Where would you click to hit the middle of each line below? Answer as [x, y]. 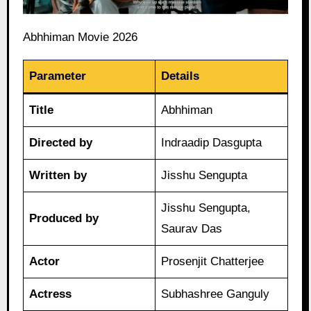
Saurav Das [192, 228]
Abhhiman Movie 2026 [80, 37]
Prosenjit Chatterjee [213, 261]
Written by [58, 175]
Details [180, 76]
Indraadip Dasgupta [212, 142]
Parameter [58, 76]
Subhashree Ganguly [216, 294]
